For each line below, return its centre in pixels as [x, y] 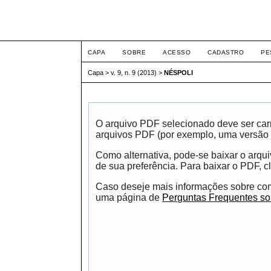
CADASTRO [226, 52]
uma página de [129, 197]
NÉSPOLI [179, 73]
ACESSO [177, 52]
